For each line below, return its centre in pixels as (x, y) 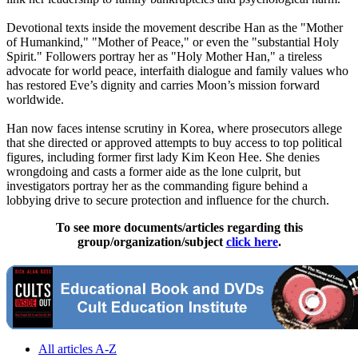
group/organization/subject (151, 242)
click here (252, 242)
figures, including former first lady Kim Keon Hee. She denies (163, 157)
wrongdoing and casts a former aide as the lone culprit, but (153, 172)
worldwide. (35, 100)
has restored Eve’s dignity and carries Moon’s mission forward (163, 86)
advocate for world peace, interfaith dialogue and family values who (177, 71)
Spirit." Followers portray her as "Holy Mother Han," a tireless (164, 57)
